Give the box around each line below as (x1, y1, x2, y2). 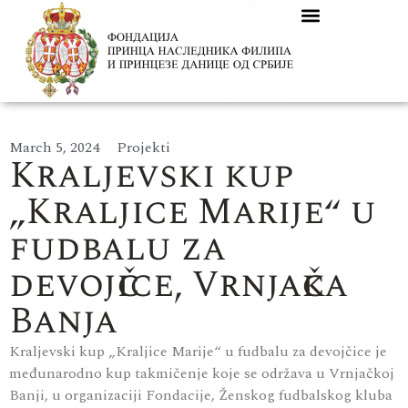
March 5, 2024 (9, 137, 99, 158)
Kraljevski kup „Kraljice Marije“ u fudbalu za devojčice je (9, 341, 387, 362)
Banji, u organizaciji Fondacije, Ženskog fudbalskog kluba (9, 384, 393, 406)
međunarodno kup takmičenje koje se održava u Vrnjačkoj (9, 362, 394, 384)
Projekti (117, 137, 170, 158)
